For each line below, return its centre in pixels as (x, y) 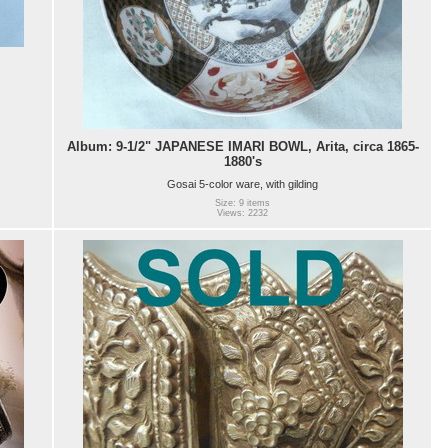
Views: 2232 (242, 213)
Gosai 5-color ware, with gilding (242, 183)
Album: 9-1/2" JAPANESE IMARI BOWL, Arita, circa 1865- (242, 146)
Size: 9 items (242, 203)
